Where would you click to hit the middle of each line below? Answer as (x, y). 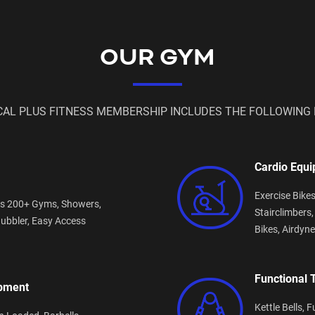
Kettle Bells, (281, 307)
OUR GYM (157, 58)
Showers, (81, 204)
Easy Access (59, 220)
